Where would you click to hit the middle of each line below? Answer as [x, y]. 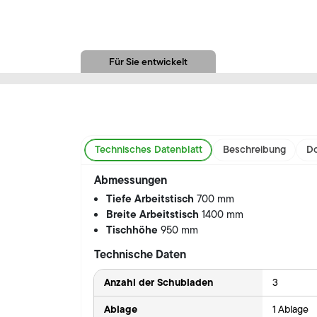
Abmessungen [130, 179]
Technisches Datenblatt [148, 150]
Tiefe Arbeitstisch [152, 198]
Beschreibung [254, 150]
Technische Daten [140, 254]
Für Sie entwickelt [148, 61]
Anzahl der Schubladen [158, 282]
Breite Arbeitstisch [154, 214]
